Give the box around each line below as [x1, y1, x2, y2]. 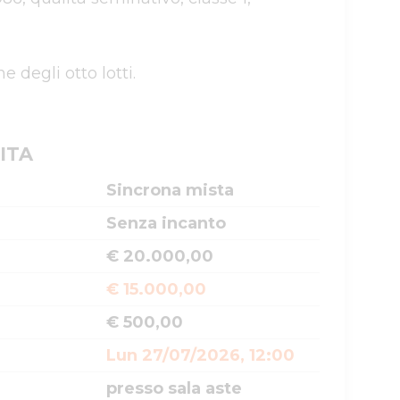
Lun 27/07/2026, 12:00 [106, 346, 295, 365]
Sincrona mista [106, 180, 234, 200]
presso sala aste [106, 379, 242, 398]
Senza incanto [106, 213, 226, 233]
